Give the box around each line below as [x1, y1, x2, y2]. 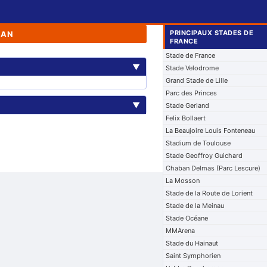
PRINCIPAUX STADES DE [170, 29, 254, 37]
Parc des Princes [166, 89, 218, 97]
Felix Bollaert [166, 114, 206, 122]
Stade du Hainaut [166, 239, 219, 247]
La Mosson [166, 176, 200, 185]
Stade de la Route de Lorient [166, 189, 253, 197]
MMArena [166, 226, 195, 235]
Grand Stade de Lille [166, 76, 228, 85]
